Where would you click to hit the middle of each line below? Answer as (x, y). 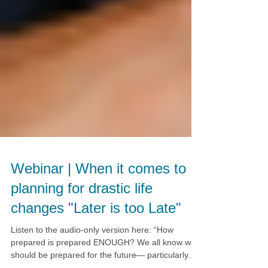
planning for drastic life (82, 226)
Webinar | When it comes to (98, 206)
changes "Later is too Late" (96, 246)
